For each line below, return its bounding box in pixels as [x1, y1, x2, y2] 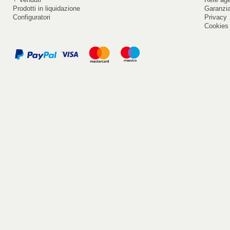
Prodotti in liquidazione [13, 5, 80, 12]
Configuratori [13, 13, 50, 21]
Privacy [204, 13, 227, 21]
